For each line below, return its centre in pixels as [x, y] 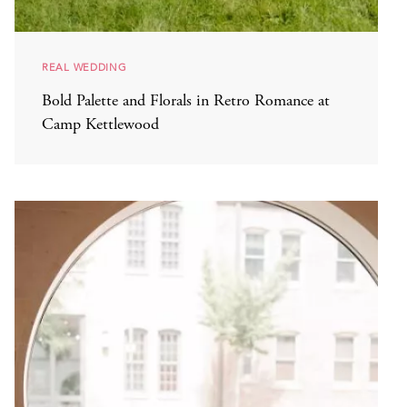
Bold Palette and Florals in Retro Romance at [186, 101]
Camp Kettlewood [100, 125]
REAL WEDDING [84, 67]
